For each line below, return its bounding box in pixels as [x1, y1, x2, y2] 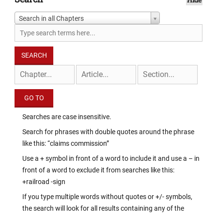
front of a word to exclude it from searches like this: [22, 166, 174, 174]
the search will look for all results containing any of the [22, 204, 184, 212]
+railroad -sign [22, 177, 65, 186]
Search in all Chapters [19, 14, 84, 22]
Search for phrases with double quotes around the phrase [22, 127, 194, 136]
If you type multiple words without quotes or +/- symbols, [22, 192, 192, 201]
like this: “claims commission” [22, 139, 109, 147]
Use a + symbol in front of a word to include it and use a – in [22, 154, 200, 162]
